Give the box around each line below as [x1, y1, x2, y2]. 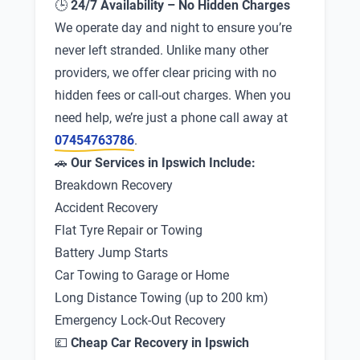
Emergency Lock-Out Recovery [55, 313, 226, 328]
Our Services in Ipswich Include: [71, 155, 256, 170]
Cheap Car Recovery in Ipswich [71, 335, 249, 350]
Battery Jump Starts [55, 245, 168, 260]
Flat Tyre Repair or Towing [55, 223, 202, 238]
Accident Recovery [55, 200, 158, 215]
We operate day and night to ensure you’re [55, 20, 292, 35]
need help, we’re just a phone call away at [55, 110, 288, 125]
